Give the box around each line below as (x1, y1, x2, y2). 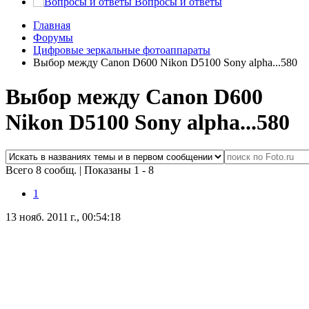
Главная (33, 19, 70, 32)
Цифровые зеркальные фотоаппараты (33, 44, 210, 57)
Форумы (33, 32, 73, 44)
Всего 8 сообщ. (6, 164, 79, 177)
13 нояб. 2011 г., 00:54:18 (6, 211, 121, 223)
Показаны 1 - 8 (84, 164, 154, 177)
